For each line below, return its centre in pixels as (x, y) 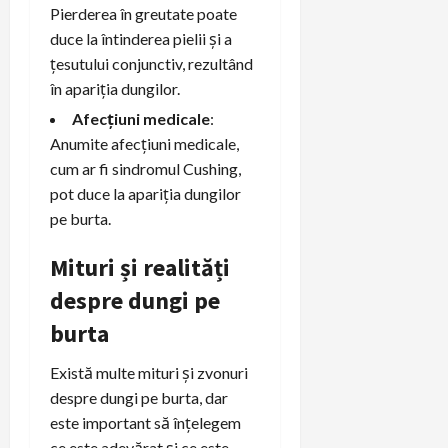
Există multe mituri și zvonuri (149, 372)
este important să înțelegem (145, 422)
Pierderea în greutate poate (143, 13)
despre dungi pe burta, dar (139, 397)
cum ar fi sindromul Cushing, (145, 168)
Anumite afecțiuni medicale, (144, 143)
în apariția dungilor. (115, 88)
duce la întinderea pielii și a (141, 38)
